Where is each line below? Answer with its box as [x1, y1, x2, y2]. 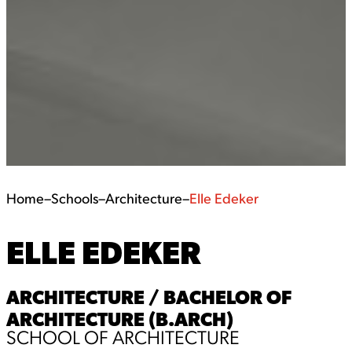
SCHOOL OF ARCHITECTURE [6, 330, 240, 349]
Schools [51, 192, 98, 207]
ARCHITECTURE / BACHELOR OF [6, 286, 291, 308]
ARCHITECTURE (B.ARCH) [6, 308, 233, 330]
